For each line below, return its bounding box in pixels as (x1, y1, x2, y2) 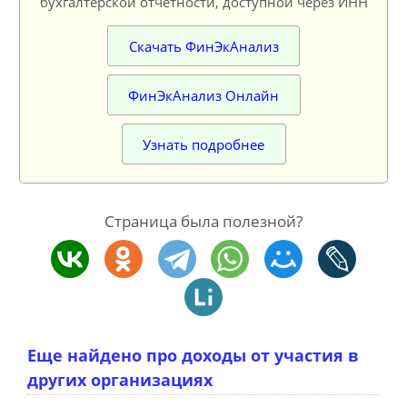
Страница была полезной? (104, 210, 303, 232)
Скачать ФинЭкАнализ (128, 36, 279, 55)
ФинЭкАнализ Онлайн (128, 85, 279, 104)
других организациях (27, 368, 213, 391)
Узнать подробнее (143, 134, 264, 154)
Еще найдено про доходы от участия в (27, 343, 359, 366)
